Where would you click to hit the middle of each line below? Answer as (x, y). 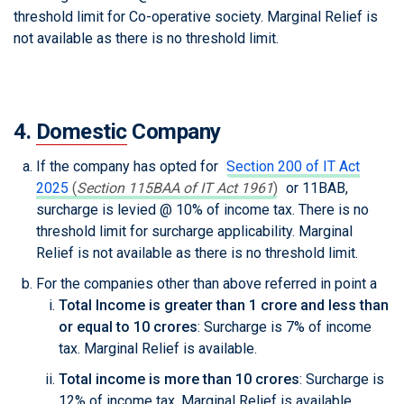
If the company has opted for (129, 167)
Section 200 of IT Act (293, 167)
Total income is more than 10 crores (179, 380)
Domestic (81, 132)
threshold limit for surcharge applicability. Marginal (194, 232)
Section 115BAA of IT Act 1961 (175, 188)
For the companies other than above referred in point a (207, 284)
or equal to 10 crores (128, 327)
